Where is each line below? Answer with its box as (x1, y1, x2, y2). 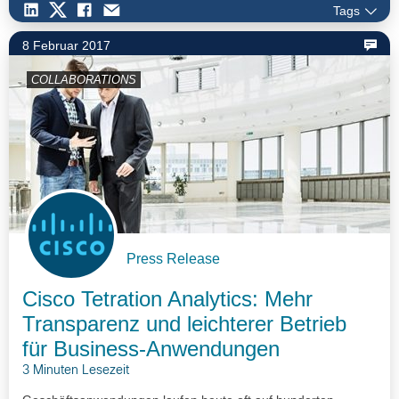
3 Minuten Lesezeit (22, 365, 129, 378)
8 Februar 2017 (22, 37, 110, 53)
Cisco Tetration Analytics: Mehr (22, 287, 313, 312)
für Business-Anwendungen (22, 337, 280, 362)
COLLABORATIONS (31, 72, 136, 86)
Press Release (126, 251, 220, 267)
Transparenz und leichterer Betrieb (22, 312, 346, 337)
